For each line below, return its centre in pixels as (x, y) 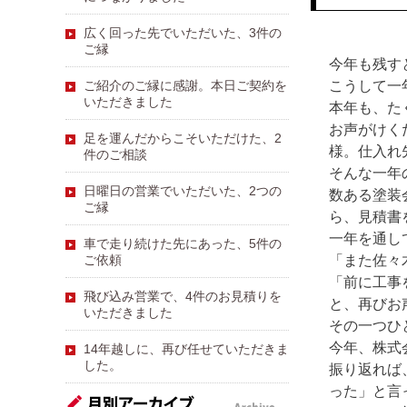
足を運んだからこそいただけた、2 (183, 138)
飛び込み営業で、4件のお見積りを (183, 296)
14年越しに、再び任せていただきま (186, 349)
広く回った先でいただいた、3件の (183, 33)
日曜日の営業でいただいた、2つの (183, 191)
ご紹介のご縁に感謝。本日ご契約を (185, 85)
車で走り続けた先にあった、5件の (183, 243)
